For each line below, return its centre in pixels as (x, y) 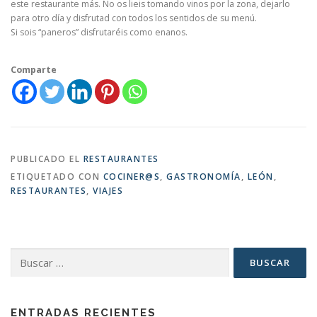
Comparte (34, 70)
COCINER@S (131, 177)
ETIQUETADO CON (57, 177)
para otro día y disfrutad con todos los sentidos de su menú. (134, 18)
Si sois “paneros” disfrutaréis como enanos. (99, 32)
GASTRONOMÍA (204, 177)
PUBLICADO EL (47, 159)
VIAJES (108, 191)
